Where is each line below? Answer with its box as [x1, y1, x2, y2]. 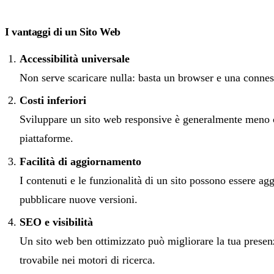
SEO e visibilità [20, 215, 93, 228]
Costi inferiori [20, 94, 86, 107]
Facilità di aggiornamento [20, 155, 141, 168]
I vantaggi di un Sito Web [5, 25, 120, 38]
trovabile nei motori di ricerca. [20, 253, 155, 266]
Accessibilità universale [20, 52, 130, 65]
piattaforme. [20, 132, 73, 145]
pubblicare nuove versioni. [20, 193, 138, 206]
